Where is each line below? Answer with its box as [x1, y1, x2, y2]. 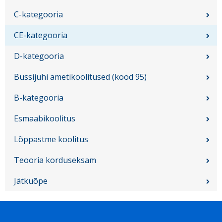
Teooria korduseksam [14, 155, 96, 166]
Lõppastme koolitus [14, 134, 88, 145]
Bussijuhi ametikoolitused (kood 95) [14, 71, 147, 83]
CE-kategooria [14, 30, 67, 41]
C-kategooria [14, 9, 63, 20]
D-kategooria [14, 51, 64, 62]
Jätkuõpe [14, 175, 48, 187]
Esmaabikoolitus [14, 113, 75, 124]
